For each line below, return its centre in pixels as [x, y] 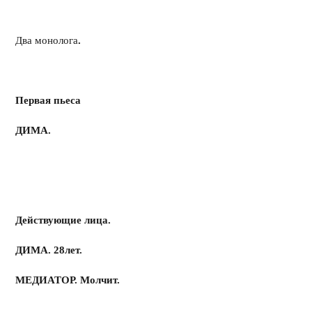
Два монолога [47, 40]
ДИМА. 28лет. [49, 250]
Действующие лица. [63, 220]
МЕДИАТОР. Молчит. [83, 280]
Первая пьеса [51, 100]
